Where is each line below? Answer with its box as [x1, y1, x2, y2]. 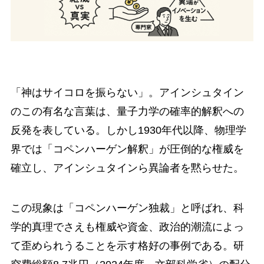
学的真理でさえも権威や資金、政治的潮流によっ [10, 221, 244, 233]
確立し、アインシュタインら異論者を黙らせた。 [10, 162, 244, 174]
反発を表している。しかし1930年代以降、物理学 [10, 124, 246, 137]
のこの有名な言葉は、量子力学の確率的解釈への [10, 105, 244, 118]
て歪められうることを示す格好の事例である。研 [10, 240, 244, 252]
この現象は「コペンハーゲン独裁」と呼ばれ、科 [10, 202, 244, 214]
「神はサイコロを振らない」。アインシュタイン [10, 87, 244, 99]
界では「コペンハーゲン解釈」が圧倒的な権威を [10, 143, 244, 156]
